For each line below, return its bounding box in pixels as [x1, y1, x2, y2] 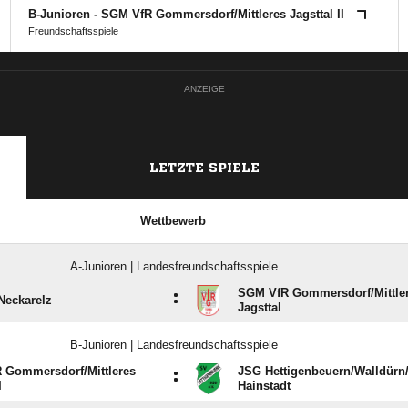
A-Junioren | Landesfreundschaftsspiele [69, 260, 278, 273]
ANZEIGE [183, 84, 225, 94]
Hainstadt [238, 379, 291, 393]
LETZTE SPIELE [149, 161, 260, 174]
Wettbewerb [140, 214, 206, 228]
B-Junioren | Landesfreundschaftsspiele [69, 338, 278, 352]
